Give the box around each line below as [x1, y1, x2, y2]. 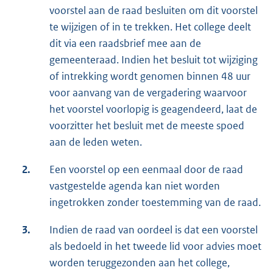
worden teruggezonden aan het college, [49, 256, 230, 270]
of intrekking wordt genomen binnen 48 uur [49, 69, 250, 83]
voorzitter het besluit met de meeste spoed [49, 119, 244, 133]
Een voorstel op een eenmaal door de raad [49, 163, 243, 177]
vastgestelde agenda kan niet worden [49, 179, 220, 193]
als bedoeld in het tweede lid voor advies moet [49, 239, 261, 253]
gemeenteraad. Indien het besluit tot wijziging [49, 53, 258, 67]
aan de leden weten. [49, 135, 142, 149]
